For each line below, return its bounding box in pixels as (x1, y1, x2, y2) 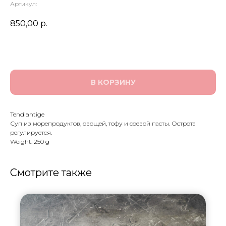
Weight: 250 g (10, 138, 49, 146)
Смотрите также (10, 166, 92, 179)
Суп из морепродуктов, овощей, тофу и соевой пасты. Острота (10, 120, 196, 128)
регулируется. (10, 129, 52, 137)
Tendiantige (10, 110, 44, 119)
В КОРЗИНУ (90, 78, 136, 87)
